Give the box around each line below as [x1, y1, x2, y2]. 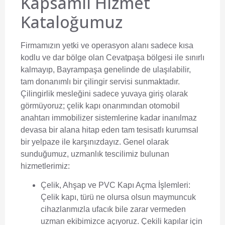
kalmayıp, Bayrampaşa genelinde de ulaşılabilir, [21, 65, 191, 74]
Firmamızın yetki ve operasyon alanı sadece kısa [21, 41, 193, 50]
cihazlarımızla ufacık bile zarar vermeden [41, 205, 186, 214]
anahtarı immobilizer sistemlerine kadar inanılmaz [21, 113, 197, 122]
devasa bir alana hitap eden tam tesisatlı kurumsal [21, 125, 198, 134]
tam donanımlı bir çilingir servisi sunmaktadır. [21, 77, 180, 86]
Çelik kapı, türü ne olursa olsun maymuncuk [41, 193, 196, 202]
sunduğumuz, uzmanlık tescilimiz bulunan [21, 149, 169, 158]
